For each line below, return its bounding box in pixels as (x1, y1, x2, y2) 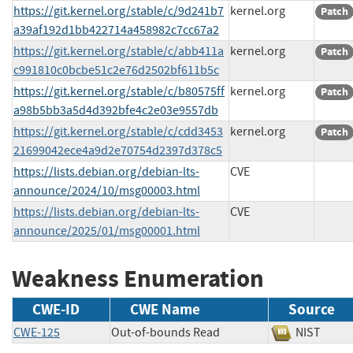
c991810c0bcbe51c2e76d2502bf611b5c (13, 61, 219, 78)
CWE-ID (32, 299, 80, 320)
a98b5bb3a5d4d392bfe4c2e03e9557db (13, 102, 218, 118)
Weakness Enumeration (12, 262, 264, 295)
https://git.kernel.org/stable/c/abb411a (13, 43, 224, 59)
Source (288, 299, 335, 320)
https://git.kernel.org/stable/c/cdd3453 (13, 123, 223, 139)
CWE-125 (13, 325, 60, 341)
